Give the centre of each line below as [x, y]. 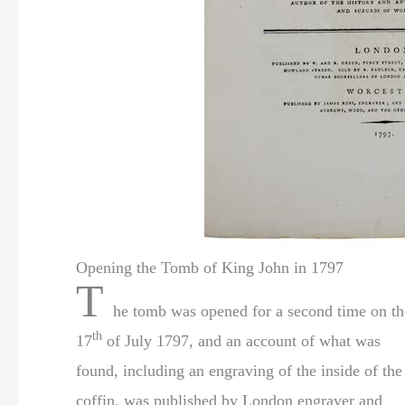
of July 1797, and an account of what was [241, 340]
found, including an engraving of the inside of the [239, 370]
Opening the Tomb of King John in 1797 [210, 267]
